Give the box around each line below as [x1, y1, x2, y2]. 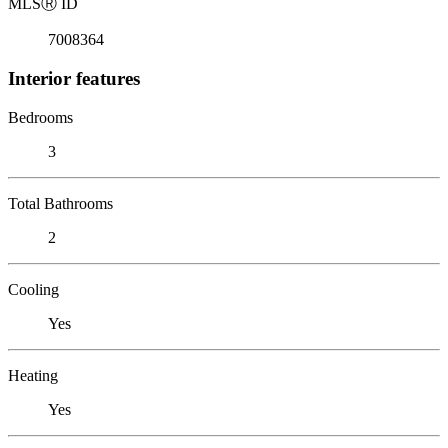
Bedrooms [8, 108, 73, 126]
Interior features [8, 67, 140, 89]
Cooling [8, 280, 59, 298]
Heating [8, 366, 58, 384]
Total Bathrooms [8, 194, 113, 212]
